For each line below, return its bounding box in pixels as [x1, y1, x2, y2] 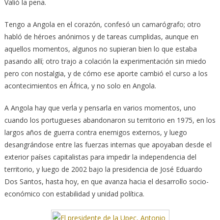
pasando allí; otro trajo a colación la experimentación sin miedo [4, 56, 206, 66]
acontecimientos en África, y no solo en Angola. [4, 81, 156, 91]
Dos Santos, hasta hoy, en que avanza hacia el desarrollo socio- [4, 177, 209, 187]
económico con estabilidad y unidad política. [4, 189, 144, 199]
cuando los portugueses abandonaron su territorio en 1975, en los [4, 115, 216, 125]
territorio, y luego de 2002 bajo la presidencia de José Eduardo [4, 165, 202, 174]
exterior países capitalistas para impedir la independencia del [4, 152, 196, 162]
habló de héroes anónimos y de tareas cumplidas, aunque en [4, 32, 198, 42]
